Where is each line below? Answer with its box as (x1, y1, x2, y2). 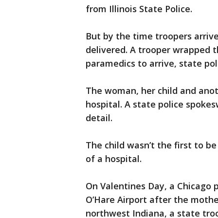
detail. (86, 112, 112, 124)
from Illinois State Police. (86, 3, 192, 15)
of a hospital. (86, 153, 142, 165)
